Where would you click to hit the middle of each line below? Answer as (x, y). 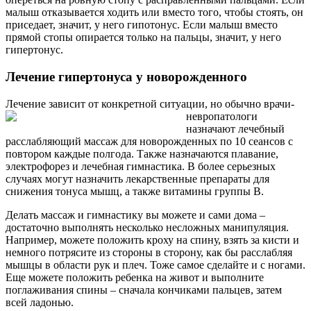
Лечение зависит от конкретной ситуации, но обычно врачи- (150, 103)
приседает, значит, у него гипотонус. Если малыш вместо (142, 25)
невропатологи (222, 116)
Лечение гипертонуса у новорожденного (126, 76)
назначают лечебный (235, 128)
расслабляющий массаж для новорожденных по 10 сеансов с (149, 141)
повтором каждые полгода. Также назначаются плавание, (142, 153)
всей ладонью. (40, 302)
